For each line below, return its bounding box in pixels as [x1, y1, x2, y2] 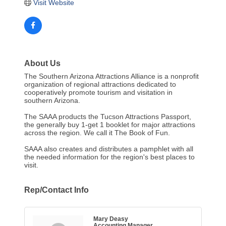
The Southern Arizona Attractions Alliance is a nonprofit [24, 72, 199, 81]
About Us [24, 59, 61, 68]
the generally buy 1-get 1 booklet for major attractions [24, 121, 195, 129]
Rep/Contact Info [24, 185, 89, 195]
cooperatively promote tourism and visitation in [24, 88, 173, 97]
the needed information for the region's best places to [24, 153, 195, 161]
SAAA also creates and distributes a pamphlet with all [24, 145, 193, 153]
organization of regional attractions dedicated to [24, 80, 176, 89]
